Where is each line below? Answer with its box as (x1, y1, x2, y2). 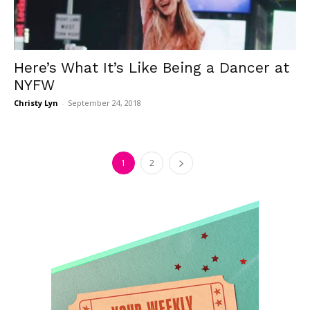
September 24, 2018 (68, 97, 141, 108)
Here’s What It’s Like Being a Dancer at (14, 58, 289, 76)
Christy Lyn (14, 97, 58, 108)
